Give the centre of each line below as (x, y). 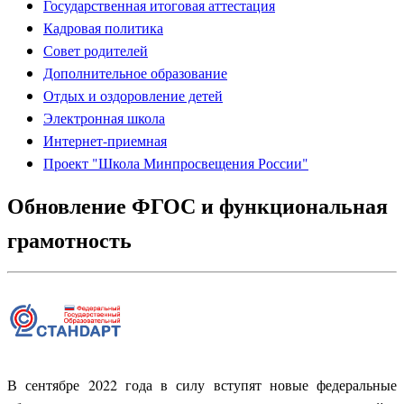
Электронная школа (104, 118)
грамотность (73, 239)
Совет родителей (96, 50)
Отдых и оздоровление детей (133, 95)
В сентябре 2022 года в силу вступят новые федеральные (202, 384)
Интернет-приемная (105, 140)
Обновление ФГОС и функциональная (197, 205)
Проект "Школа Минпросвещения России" (176, 163)
